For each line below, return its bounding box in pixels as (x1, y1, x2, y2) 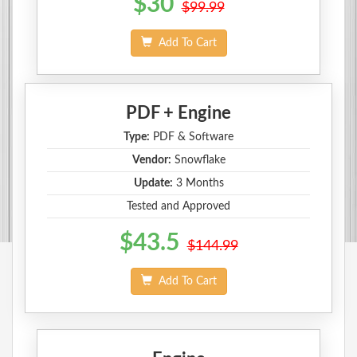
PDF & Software (150, 131, 233, 143)
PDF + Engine (126, 104, 231, 122)
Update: (133, 177, 173, 189)
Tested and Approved (127, 200, 230, 212)
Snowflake (171, 154, 226, 166)
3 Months (172, 177, 224, 189)
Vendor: (131, 154, 171, 166)
